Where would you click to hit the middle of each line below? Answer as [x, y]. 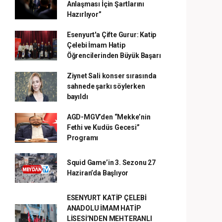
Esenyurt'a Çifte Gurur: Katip [111, 35]
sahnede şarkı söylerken [106, 86]
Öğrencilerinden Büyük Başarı [114, 56]
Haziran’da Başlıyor [98, 173]
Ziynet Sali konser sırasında [111, 76]
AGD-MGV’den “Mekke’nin [109, 117]
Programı [83, 138]
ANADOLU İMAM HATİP [104, 208]
